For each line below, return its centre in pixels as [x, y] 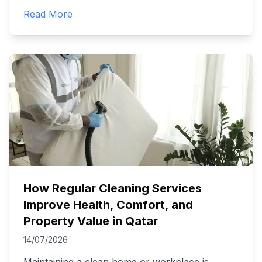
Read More [48, 14]
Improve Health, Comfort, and [108, 205]
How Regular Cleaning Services [113, 188]
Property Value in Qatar [91, 221]
